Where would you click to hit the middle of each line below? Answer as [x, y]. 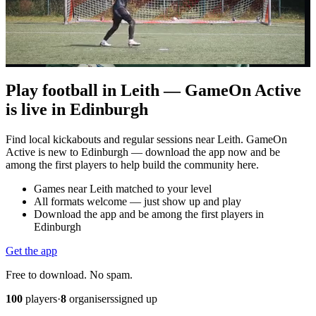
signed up [136, 298]
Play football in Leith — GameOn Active [153, 90]
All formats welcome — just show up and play [138, 201]
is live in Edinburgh [77, 109]
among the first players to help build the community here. [132, 164]
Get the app [31, 250]
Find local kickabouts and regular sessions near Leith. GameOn [146, 139]
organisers [90, 298]
